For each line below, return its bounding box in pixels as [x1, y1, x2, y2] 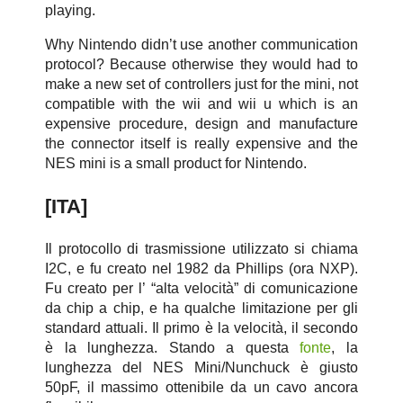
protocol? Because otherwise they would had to [45, 57, 358, 73]
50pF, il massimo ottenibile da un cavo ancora [45, 380, 358, 396]
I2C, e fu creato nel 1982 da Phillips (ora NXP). [45, 261, 358, 277]
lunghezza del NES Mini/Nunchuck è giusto [45, 360, 358, 376]
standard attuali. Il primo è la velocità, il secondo [45, 320, 358, 336]
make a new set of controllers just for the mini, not [45, 76, 358, 93]
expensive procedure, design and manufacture [45, 116, 358, 132]
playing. [45, 3, 95, 19]
